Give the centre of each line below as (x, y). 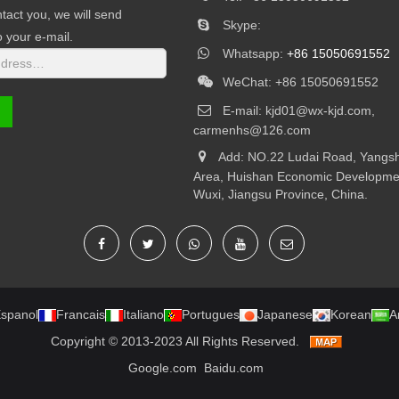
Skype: (239, 24)
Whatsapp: (252, 53)
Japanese (285, 314)
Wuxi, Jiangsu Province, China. (281, 194)
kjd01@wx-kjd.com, (321, 110)
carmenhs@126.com (252, 130)
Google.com (163, 367)
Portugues (211, 314)
